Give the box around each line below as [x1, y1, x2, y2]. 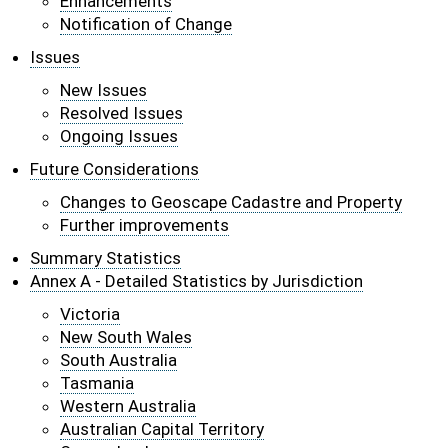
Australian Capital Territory [60, 419, 264, 439]
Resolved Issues [60, 103, 183, 123]
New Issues [60, 80, 147, 100]
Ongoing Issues [60, 126, 178, 146]
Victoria [60, 304, 120, 324]
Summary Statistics [30, 248, 181, 268]
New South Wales [60, 327, 192, 347]
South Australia [60, 350, 177, 370]
